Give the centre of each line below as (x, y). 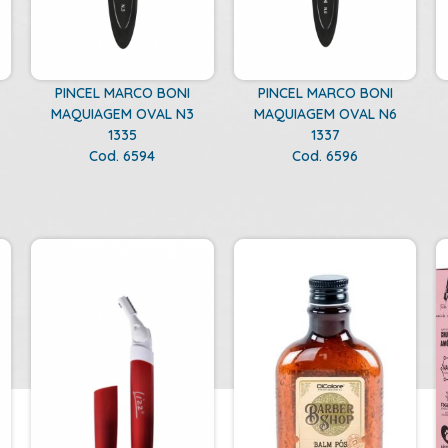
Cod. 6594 (122, 155)
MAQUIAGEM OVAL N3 (122, 113)
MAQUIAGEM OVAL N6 (325, 113)
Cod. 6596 (325, 155)
